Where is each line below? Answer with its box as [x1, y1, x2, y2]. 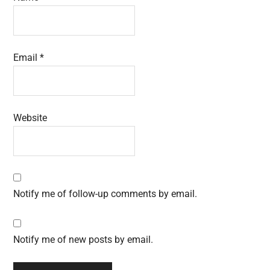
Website [13, 112, 48, 124]
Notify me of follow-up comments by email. [13, 188, 198, 200]
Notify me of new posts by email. [13, 234, 154, 246]
